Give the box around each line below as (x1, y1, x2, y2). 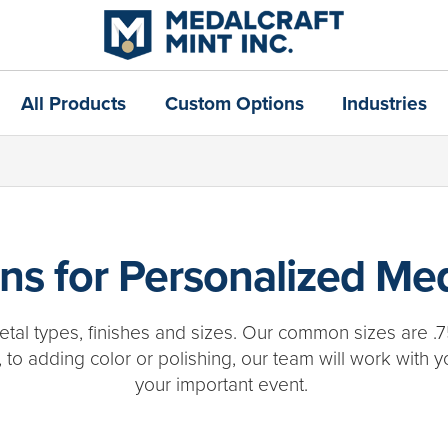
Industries (341, 89, 427, 118)
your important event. (135, 370, 313, 398)
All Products (21, 89, 127, 118)
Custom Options (164, 89, 304, 118)
